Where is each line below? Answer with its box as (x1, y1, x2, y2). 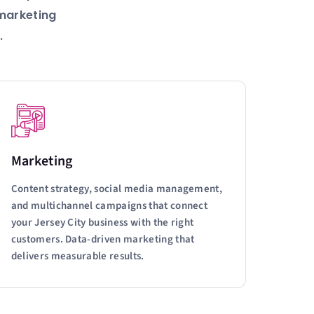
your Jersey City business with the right (11, 215, 194, 230)
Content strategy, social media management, (11, 182, 223, 196)
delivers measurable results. (11, 249, 144, 264)
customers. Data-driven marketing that (11, 232, 195, 247)
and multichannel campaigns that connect (11, 198, 208, 213)
